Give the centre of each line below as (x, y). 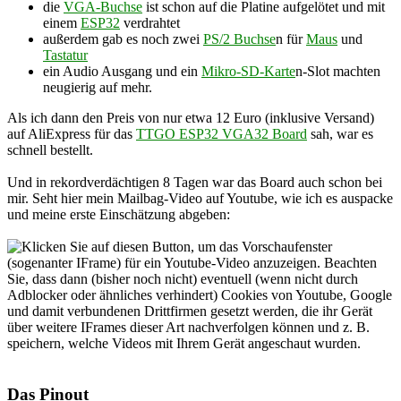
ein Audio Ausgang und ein (122, 72)
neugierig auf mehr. (98, 88)
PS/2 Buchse (239, 39)
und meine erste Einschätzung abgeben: (119, 215)
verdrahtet (150, 23)
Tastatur (65, 55)
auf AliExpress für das (72, 134)
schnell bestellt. (50, 150)
